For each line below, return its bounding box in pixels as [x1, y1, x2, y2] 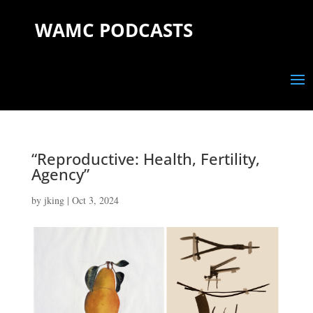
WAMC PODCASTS [35, 17, 193, 43]
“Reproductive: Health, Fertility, [31, 148, 260, 169]
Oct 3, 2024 [71, 194, 119, 207]
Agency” [31, 163, 89, 184]
